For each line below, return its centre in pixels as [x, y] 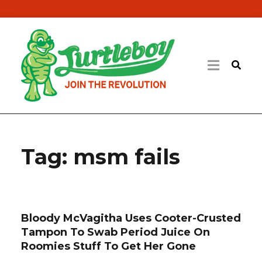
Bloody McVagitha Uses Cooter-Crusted [131, 218]
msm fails [126, 156]
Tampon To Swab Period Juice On [115, 232]
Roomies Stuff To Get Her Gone [108, 246]
